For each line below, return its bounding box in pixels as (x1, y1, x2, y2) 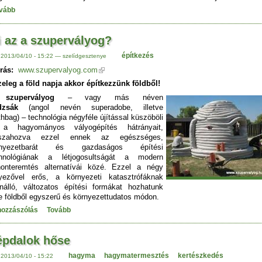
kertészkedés (177, 251, 223, 260)
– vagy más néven (54, 92, 164, 102)
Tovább (47, 206, 71, 215)
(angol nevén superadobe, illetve (29, 102, 163, 112)
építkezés (121, 51, 154, 60)
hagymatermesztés (104, 251, 169, 260)
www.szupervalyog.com (18, 65, 98, 74)
